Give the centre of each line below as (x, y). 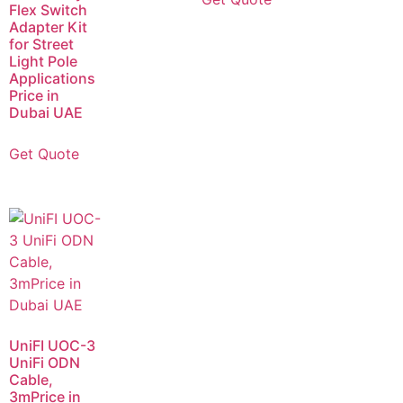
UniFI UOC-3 (52, 346)
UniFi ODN (45, 363)
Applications (52, 79)
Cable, (31, 380)
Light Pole (43, 62)
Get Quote (44, 154)
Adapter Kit (48, 27)
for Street (41, 45)
